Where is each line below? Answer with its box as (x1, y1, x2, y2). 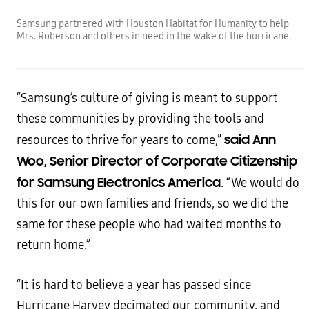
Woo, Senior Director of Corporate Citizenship (17, 153, 297, 170)
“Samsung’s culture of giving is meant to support (17, 91, 278, 106)
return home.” (17, 238, 90, 253)
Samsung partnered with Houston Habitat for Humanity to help (17, 18, 289, 30)
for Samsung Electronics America (17, 175, 221, 191)
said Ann (224, 132, 276, 148)
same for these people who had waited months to (17, 217, 281, 232)
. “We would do (221, 176, 299, 191)
